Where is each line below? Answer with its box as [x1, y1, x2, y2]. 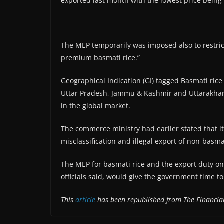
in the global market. [61, 101, 130, 110]
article [75, 195, 97, 204]
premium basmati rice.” [61, 53, 140, 62]
